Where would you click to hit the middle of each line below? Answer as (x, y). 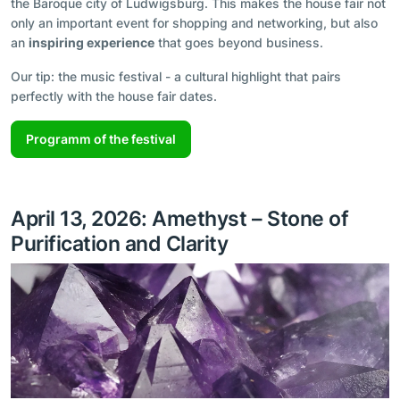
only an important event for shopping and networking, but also (194, 23)
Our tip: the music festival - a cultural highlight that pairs (176, 77)
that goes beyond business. (239, 43)
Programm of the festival (101, 138)
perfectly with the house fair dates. (114, 96)
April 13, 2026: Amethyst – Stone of (180, 218)
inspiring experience (92, 43)
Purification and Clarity (120, 243)
